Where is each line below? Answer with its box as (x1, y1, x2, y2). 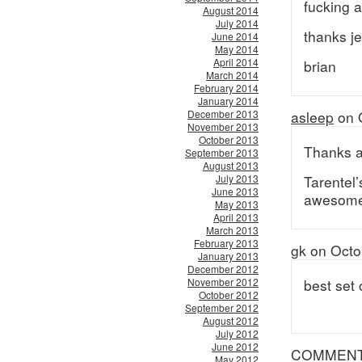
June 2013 (212, 184, 259, 198)
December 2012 (187, 262, 259, 276)
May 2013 (215, 197, 259, 211)
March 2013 (206, 223, 259, 237)
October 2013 (199, 133, 259, 146)
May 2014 (215, 42, 259, 56)
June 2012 (212, 339, 259, 353)
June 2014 (212, 29, 259, 43)
